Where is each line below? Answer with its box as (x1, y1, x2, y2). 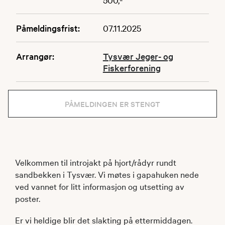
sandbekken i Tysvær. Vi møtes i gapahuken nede (15, 168, 199, 180)
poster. (15, 192, 42, 204)
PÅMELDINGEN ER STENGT (65, 98, 160, 109)
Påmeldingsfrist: (16, 22, 80, 34)
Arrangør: (16, 50, 54, 62)
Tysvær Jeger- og (102, 50, 173, 62)
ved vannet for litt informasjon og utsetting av (15, 180, 184, 192)
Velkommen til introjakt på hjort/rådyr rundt (15, 156, 176, 168)
